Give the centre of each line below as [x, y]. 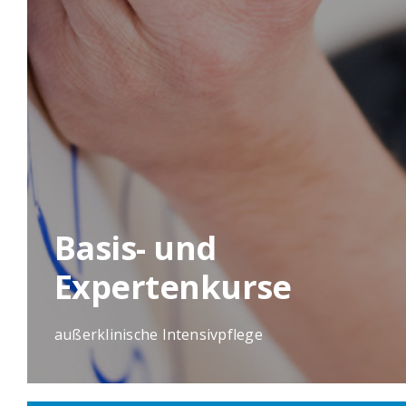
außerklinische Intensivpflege [158, 334]
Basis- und [135, 247]
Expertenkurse [173, 286]
